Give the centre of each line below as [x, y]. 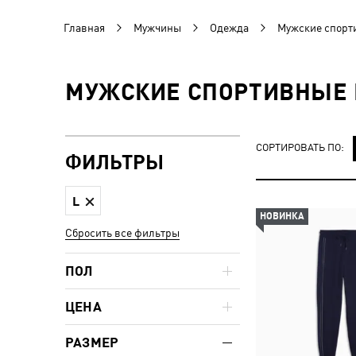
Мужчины [157, 28]
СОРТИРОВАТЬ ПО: [300, 147]
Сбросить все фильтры [122, 233]
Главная [84, 28]
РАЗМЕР [92, 342]
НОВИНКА [282, 216]
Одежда [229, 28]
